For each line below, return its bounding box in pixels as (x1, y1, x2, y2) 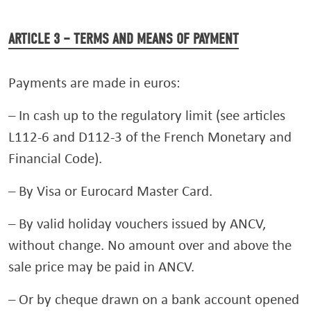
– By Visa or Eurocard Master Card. (8, 181, 212, 200)
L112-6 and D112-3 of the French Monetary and (8, 127, 292, 146)
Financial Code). (8, 149, 102, 167)
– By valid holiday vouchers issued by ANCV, (8, 214, 266, 233)
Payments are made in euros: (8, 73, 180, 92)
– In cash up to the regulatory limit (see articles (8, 106, 285, 124)
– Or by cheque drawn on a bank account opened (8, 289, 299, 308)
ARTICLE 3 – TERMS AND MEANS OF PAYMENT (8, 30, 239, 48)
